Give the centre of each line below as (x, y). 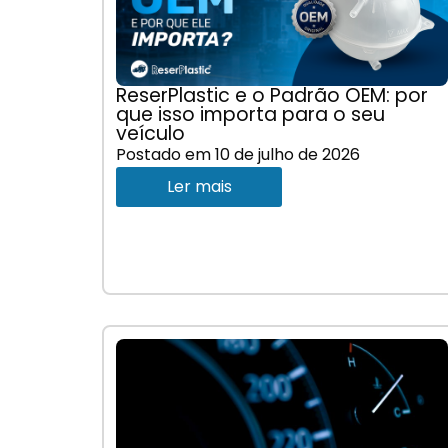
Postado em (165, 154)
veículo (150, 133)
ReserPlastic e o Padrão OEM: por (272, 95)
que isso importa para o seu (250, 114)
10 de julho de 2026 (287, 154)
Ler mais (199, 186)
